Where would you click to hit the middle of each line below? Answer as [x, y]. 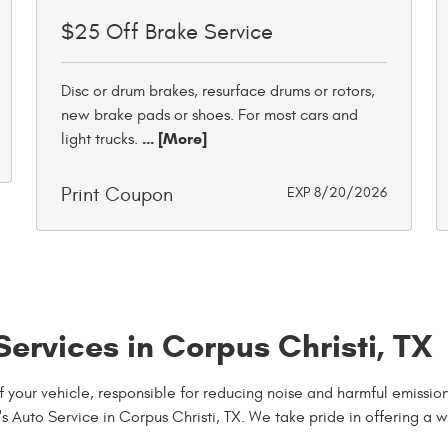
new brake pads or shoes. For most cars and [209, 115]
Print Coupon [117, 194]
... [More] [172, 138]
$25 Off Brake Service [167, 32]
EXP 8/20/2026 [337, 192]
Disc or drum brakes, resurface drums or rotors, [218, 91]
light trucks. [99, 139]
